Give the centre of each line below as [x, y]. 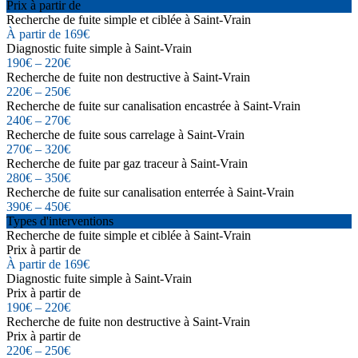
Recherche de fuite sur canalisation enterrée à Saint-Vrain [150, 192]
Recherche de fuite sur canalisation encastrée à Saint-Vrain [153, 105]
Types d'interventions [60, 221]
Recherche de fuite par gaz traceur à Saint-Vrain [127, 163]
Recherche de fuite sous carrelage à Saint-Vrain [125, 134]
